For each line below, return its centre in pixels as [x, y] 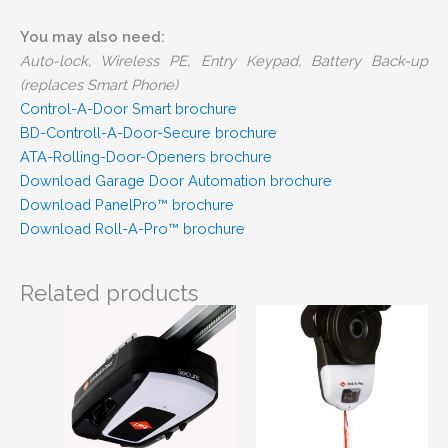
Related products [109, 292]
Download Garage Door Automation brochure [176, 180]
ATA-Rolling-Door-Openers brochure [146, 156]
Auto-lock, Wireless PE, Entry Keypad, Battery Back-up [224, 60]
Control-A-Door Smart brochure [128, 108]
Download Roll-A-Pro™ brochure [132, 228]
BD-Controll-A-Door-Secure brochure [148, 132]
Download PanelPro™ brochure [127, 204]
